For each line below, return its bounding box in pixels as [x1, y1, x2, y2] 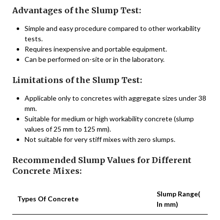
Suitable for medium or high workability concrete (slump [25, 114, 194, 123]
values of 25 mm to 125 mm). [25, 124, 111, 133]
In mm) [157, 199, 178, 208]
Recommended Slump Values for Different [12, 155, 192, 165]
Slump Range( [157, 189, 200, 198]
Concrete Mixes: [12, 165, 82, 176]
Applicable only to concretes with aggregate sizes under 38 [25, 93, 206, 102]
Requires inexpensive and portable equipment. [25, 44, 167, 53]
